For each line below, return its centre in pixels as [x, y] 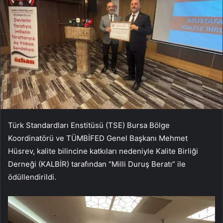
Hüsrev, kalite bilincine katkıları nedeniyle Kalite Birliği [103, 151]
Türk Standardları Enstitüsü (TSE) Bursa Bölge [89, 125]
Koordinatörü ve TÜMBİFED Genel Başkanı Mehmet [98, 138]
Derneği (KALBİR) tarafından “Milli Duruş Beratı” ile [97, 164]
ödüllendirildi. [32, 177]
